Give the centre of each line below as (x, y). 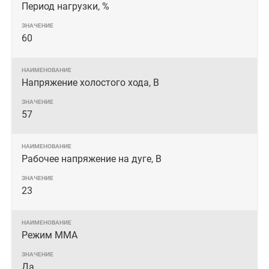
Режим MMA (50, 235)
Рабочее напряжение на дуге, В (92, 159)
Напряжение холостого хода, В (90, 83)
